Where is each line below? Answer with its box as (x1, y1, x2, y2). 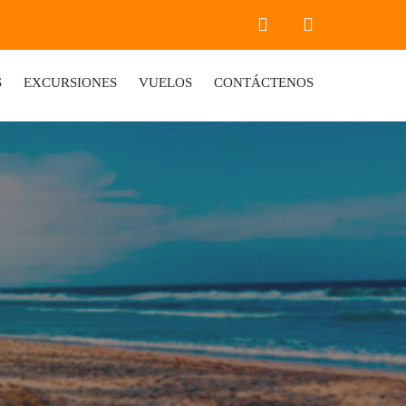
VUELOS (139, 75, 192, 90)
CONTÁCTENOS (214, 75, 314, 90)
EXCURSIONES (24, 75, 117, 90)
